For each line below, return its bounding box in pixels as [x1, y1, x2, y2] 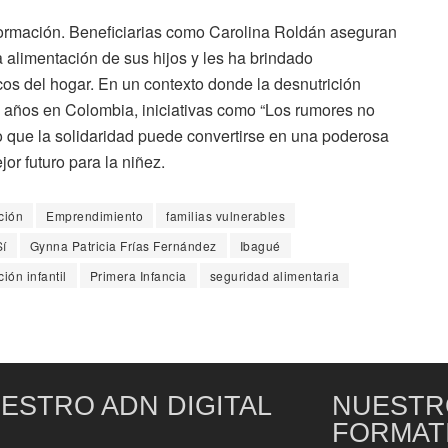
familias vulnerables [166, 207, 285, 225]
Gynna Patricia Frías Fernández [29, 237, 217, 255]
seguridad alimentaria [209, 267, 339, 285]
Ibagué [239, 237, 281, 255]
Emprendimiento [46, 207, 143, 225]
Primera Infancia [89, 267, 187, 285]
